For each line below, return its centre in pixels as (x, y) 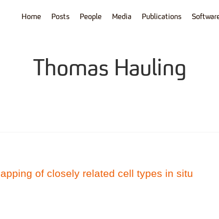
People (91, 17)
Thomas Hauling (109, 69)
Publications (162, 17)
